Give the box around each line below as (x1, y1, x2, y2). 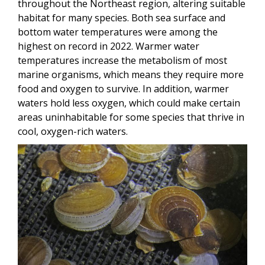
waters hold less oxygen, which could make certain (18, 96, 240, 109)
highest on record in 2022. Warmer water (18, 39, 199, 53)
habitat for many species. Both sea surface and (18, 11, 225, 24)
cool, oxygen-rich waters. (18, 124, 128, 138)
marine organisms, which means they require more (18, 67, 244, 81)
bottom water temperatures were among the (18, 25, 218, 38)
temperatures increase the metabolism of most (18, 53, 227, 67)
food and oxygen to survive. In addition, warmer (18, 82, 229, 95)
